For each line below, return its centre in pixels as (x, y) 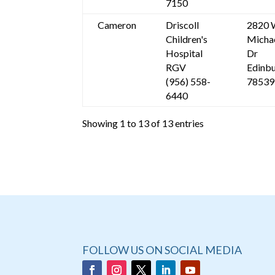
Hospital (184, 53)
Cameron (117, 25)
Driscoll (183, 25)
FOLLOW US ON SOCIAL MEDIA (162, 250)
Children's (187, 39)
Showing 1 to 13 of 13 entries (143, 123)
